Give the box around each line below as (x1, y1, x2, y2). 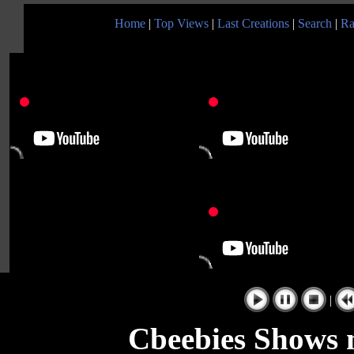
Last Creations (217, 16, 289, 30)
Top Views (154, 16, 209, 30)
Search (298, 16, 332, 30)
